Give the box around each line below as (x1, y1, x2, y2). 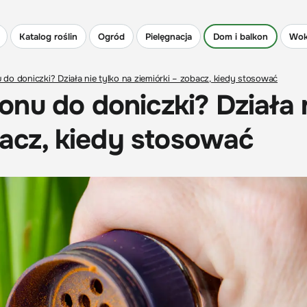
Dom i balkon (213, 30, 268, 42)
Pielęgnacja (145, 30, 192, 42)
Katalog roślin (19, 30, 77, 42)
